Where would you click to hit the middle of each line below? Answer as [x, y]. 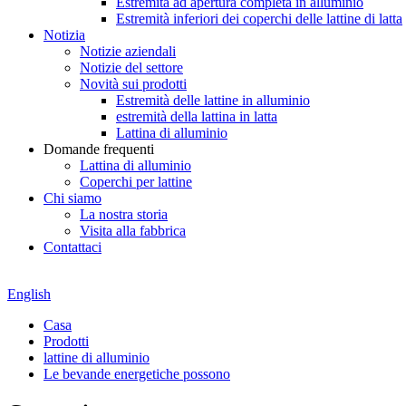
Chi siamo [72, 198]
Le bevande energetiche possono [137, 374]
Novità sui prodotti [133, 84]
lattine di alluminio [97, 358]
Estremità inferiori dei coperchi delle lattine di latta [259, 19]
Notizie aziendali [128, 51]
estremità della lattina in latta [197, 116]
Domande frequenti [99, 149]
